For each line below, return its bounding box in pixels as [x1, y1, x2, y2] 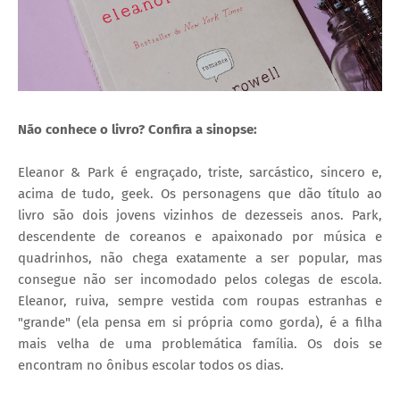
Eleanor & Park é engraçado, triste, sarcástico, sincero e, [18, 163, 382, 180]
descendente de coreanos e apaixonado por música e [18, 228, 382, 245]
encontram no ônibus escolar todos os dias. [18, 356, 284, 373]
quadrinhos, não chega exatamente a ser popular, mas [18, 249, 382, 266]
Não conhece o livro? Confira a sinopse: [18, 121, 257, 137]
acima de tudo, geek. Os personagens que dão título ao [18, 185, 382, 202]
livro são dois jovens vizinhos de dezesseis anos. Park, [18, 206, 382, 223]
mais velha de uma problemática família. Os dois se [18, 335, 382, 352]
